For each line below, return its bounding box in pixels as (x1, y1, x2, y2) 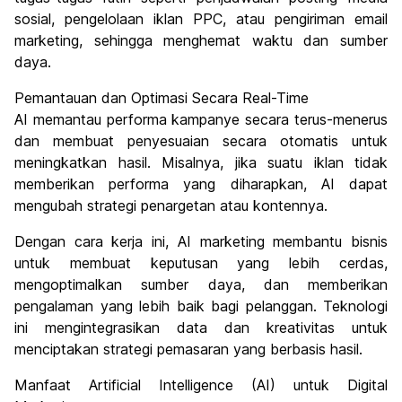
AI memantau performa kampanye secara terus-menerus (14, 110, 388, 129)
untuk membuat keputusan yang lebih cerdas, (14, 254, 388, 273)
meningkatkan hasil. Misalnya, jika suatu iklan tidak (14, 153, 388, 172)
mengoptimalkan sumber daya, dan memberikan (14, 275, 388, 294)
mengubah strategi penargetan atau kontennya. (14, 197, 328, 215)
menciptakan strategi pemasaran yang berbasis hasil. (14, 340, 363, 359)
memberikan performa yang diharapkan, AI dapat (14, 175, 388, 194)
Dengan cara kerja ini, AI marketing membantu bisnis (14, 232, 388, 251)
